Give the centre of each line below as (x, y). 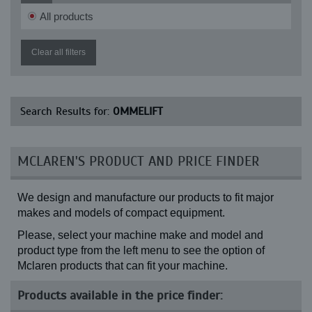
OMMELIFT (138, 111)
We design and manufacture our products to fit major (146, 197)
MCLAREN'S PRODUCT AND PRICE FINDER (139, 161)
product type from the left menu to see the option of (141, 250)
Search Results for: (67, 111)
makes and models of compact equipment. (121, 213)
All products (67, 16)
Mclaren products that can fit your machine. (123, 266)
